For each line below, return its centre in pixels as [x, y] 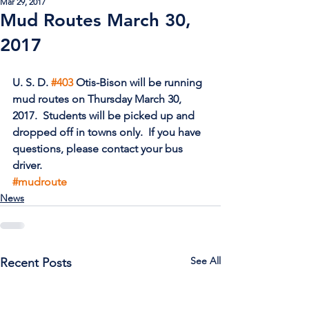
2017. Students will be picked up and [105, 116]
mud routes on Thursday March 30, [98, 99]
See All [206, 261]
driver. [29, 165]
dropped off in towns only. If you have [108, 132]
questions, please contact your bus [99, 149]
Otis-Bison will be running [139, 82]
